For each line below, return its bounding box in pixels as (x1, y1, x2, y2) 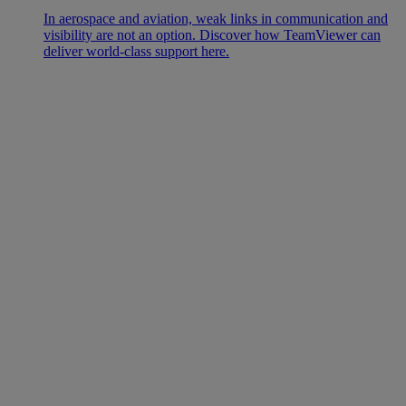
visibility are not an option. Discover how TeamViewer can (43, 26, 381, 43)
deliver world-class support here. (43, 43, 229, 59)
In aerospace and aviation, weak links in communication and (43, 10, 388, 26)
